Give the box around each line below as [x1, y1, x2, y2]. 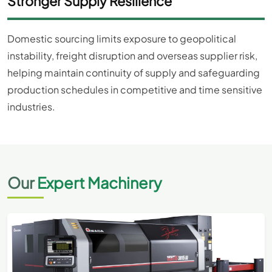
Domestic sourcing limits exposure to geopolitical [7, 32, 236, 46]
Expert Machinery [37, 173, 162, 193]
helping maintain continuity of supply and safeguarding [7, 66, 260, 80]
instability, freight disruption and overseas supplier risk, [7, 49, 257, 63]
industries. [7, 100, 55, 114]
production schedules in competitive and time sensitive [7, 83, 262, 97]
